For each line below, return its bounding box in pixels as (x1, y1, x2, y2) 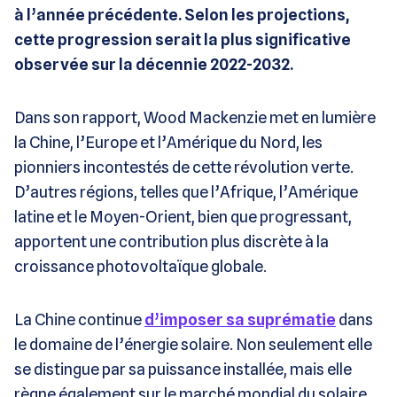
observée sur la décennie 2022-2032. (14, 54, 293, 74)
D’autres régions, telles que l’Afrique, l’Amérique (14, 182, 358, 201)
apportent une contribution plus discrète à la (14, 231, 329, 251)
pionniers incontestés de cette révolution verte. (14, 157, 354, 176)
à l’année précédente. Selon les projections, (14, 4, 349, 24)
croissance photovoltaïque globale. (14, 256, 267, 276)
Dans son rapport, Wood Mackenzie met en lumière (14, 107, 376, 127)
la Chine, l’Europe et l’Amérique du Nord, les (14, 132, 323, 152)
